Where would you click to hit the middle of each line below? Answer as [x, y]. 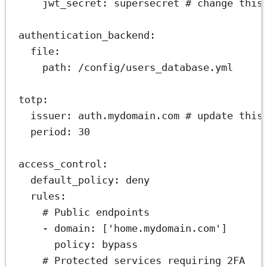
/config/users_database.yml [156, 67]
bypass [120, 244]
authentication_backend [84, 35]
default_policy [72, 180]
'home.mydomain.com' [165, 228]
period [49, 131]
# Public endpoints [96, 212]
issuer [49, 115]
